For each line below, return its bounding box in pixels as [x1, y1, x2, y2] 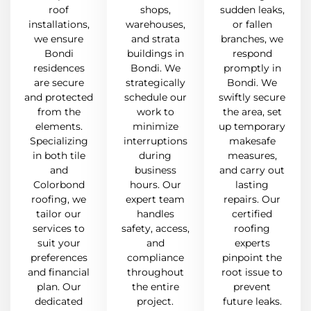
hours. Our [129, 178, 181, 192]
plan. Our [36, 280, 81, 294]
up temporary [219, 120, 286, 133]
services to [33, 222, 85, 235]
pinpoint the [222, 251, 283, 264]
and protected [24, 91, 94, 104]
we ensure [34, 33, 84, 46]
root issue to [221, 266, 283, 279]
